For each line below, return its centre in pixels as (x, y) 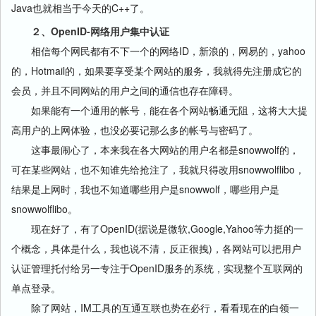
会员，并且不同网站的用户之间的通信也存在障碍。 (125, 90)
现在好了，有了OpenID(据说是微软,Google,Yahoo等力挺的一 (157, 229)
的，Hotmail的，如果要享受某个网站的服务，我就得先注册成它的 (157, 71)
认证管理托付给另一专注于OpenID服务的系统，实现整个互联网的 (157, 268)
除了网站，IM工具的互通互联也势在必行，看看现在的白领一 (155, 308)
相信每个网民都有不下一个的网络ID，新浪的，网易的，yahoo (158, 51)
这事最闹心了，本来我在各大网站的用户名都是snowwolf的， (155, 150)
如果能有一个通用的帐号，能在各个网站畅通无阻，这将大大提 (159, 110)
